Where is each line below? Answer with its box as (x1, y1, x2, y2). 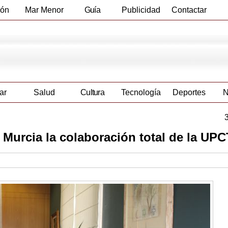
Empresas (75, 25, 109, 34)
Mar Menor (24, 6, 64, 14)
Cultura (80, 88, 105, 97)
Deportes (173, 88, 206, 97)
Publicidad (121, 6, 160, 14)
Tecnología (121, 88, 161, 97)
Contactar (172, 6, 207, 14)
